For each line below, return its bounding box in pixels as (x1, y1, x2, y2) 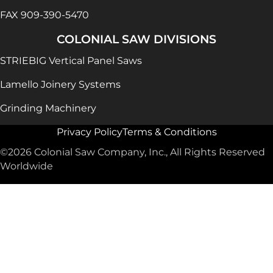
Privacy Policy (56, 126, 122, 138)
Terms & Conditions (122, 126, 217, 138)
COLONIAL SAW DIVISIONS (57, 32, 216, 47)
